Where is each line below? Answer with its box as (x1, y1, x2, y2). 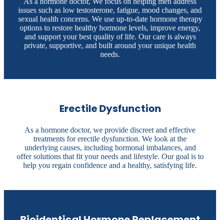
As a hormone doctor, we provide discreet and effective (25, 126, 195, 135)
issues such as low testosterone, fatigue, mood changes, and (18, 6, 202, 15)
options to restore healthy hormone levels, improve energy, (20, 24, 200, 32)
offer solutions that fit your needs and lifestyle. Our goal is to (16, 152, 204, 161)
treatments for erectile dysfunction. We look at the (33, 135, 187, 143)
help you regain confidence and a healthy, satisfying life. (23, 161, 197, 170)
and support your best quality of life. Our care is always (24, 32, 196, 41)
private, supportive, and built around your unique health (24, 41, 196, 50)
